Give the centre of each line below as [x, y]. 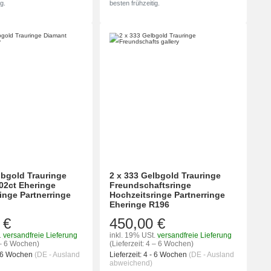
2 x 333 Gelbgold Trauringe [165, 175]
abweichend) [131, 263]
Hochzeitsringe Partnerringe [167, 194]
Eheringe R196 [139, 204]
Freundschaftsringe [150, 185]
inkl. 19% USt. [132, 235]
